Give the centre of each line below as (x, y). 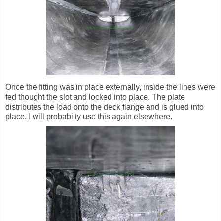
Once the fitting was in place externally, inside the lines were (110, 87)
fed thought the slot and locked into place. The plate (95, 97)
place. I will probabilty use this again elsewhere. (89, 117)
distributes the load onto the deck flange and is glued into (105, 107)
